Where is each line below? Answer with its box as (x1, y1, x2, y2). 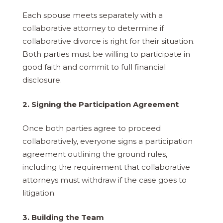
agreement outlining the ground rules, (22, 149, 167, 159)
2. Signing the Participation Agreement (22, 99, 179, 109)
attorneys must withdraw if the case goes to (22, 175, 187, 185)
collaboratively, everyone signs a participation (22, 136, 193, 146)
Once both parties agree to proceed (22, 123, 161, 133)
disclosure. (22, 75, 62, 85)
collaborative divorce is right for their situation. (22, 36, 195, 46)
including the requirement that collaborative (22, 162, 190, 172)
